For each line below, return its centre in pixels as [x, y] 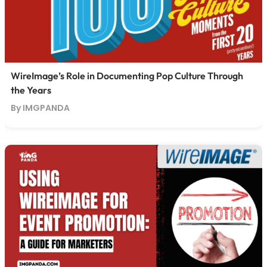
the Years [31, 90]
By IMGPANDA [40, 108]
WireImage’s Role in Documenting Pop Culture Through [127, 75]
